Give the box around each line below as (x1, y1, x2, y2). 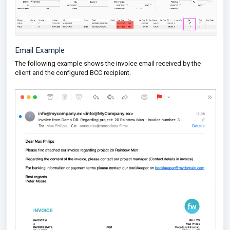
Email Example (15, 46, 65, 55)
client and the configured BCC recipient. (15, 69, 131, 76)
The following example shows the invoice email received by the (15, 60, 201, 67)
